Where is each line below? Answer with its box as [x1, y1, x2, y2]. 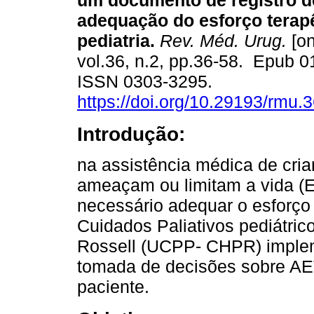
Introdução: [77, 123, 185, 146]
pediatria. [77, 31, 155, 51]
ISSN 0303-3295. [77, 71, 217, 92]
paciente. [77, 277, 149, 297]
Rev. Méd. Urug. [155, 31, 287, 51]
